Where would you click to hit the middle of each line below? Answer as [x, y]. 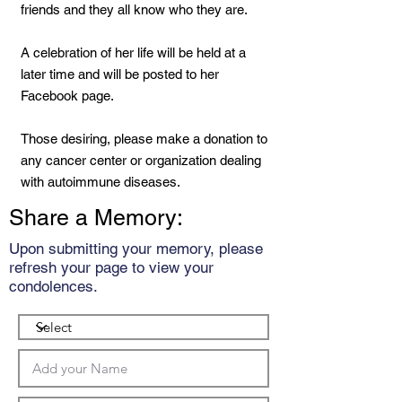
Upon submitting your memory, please [136, 249]
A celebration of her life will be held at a [133, 52]
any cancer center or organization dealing [141, 160]
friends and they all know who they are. [134, 9]
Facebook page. [67, 96]
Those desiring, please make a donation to [144, 139]
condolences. [53, 286]
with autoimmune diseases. [100, 182]
